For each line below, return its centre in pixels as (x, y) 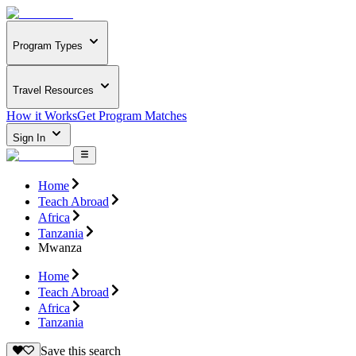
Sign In (31, 138)
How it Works (42, 116)
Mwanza (60, 247)
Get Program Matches (132, 116)
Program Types (48, 46)
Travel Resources (53, 90)
